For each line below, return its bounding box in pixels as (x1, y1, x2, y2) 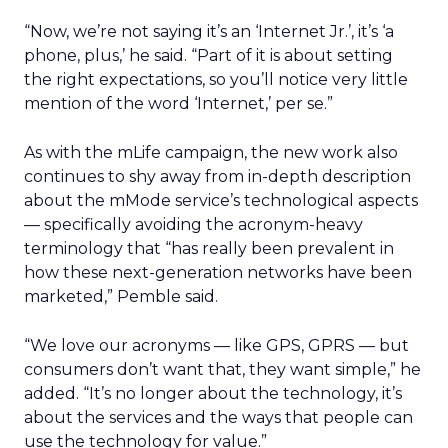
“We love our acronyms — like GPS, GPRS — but (24, 336, 409, 355)
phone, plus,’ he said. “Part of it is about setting (24, 46, 393, 65)
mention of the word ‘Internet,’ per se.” (24, 94, 333, 113)
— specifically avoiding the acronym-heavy (24, 215, 363, 234)
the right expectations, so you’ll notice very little (24, 70, 408, 89)
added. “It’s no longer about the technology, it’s (24, 384, 402, 403)
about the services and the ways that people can (24, 408, 413, 427)
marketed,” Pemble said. (24, 287, 218, 306)
